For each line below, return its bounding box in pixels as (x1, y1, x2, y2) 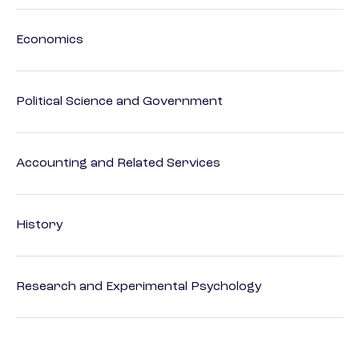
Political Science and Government (16, 95, 223, 109)
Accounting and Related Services (16, 157, 220, 171)
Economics (16, 34, 83, 47)
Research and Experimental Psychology (16, 280, 262, 294)
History (16, 219, 63, 232)
